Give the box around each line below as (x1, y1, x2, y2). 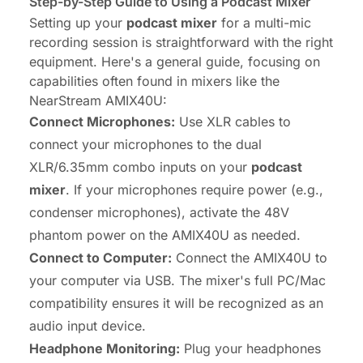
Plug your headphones (180, 340, 321, 357)
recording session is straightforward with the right (29, 34, 333, 51)
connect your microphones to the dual (29, 136, 262, 153)
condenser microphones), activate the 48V (29, 204, 289, 221)
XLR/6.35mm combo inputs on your (29, 159, 251, 176)
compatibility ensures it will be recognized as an (29, 295, 323, 312)
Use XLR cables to (175, 113, 291, 130)
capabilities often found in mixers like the (29, 73, 280, 90)
